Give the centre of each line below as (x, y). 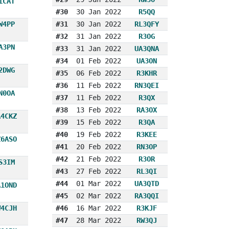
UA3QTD (147, 183)
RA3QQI (147, 196)
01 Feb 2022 (98, 61)
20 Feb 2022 (98, 146)
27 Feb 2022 (98, 171)
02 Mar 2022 (98, 196)
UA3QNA (147, 48)
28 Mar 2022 (98, 220)
